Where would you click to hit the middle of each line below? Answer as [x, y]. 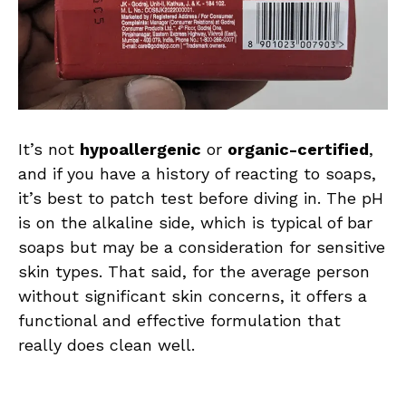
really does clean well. [106, 345]
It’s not [49, 150]
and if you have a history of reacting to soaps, [197, 174]
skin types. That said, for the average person [194, 272]
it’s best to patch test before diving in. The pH [201, 198]
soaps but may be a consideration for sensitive [202, 247]
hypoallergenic [140, 150]
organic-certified [298, 150]
